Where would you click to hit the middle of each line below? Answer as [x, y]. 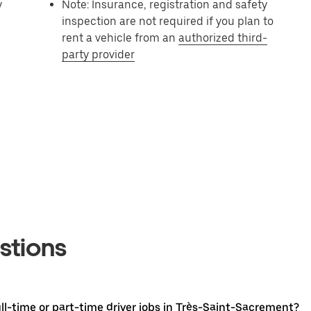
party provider [99, 54]
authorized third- [223, 38]
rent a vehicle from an [120, 38]
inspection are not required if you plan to [168, 21]
